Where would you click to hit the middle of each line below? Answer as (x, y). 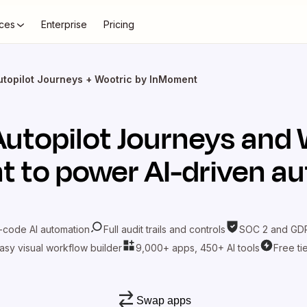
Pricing (119, 24)
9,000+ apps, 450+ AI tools (197, 247)
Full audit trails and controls (164, 229)
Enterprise (64, 24)
